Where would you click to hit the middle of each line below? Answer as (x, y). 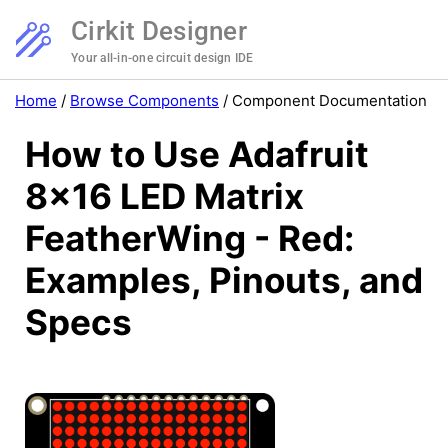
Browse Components (144, 100)
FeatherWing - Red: (189, 238)
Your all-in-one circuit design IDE (162, 58)
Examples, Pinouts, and (224, 280)
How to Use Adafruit (197, 154)
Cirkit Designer (159, 31)
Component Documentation (329, 100)
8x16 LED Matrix (164, 196)
